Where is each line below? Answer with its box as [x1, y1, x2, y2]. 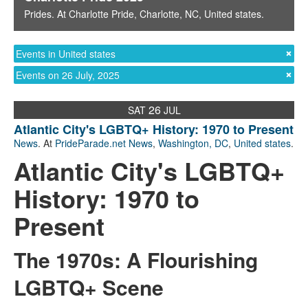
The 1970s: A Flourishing [14, 245, 258, 275]
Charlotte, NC [140, 7, 199, 21]
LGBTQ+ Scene [14, 272, 164, 302]
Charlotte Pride [69, 7, 134, 21]
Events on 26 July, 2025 [16, 68, 120, 82]
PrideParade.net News [55, 136, 153, 151]
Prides [24, 7, 52, 21]
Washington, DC [158, 136, 228, 151]
